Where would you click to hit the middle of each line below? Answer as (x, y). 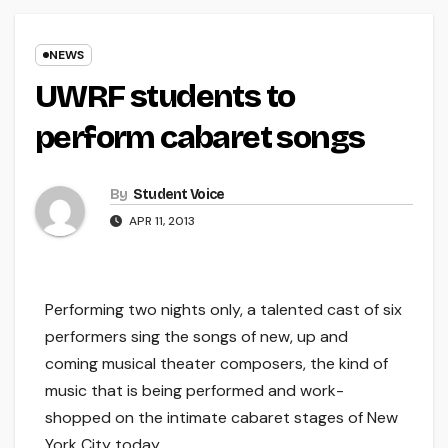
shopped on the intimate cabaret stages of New (221, 418)
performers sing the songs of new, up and (196, 337)
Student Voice (178, 195)
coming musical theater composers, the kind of (216, 364)
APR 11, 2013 (160, 221)
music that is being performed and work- (194, 391)
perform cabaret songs (200, 138)
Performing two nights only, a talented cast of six (223, 310)
